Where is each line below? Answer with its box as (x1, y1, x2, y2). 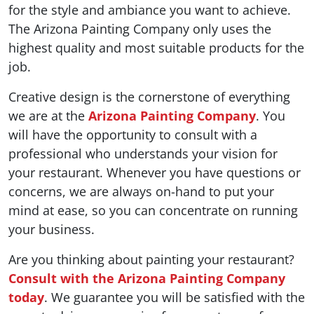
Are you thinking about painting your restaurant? (8, 251, 294, 268)
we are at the (8, 107, 88, 124)
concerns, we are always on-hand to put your (8, 183, 274, 200)
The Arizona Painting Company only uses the (8, 20, 271, 37)
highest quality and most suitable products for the (8, 39, 304, 56)
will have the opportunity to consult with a (8, 126, 257, 143)
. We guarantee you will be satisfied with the (44, 289, 305, 306)
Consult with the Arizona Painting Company (8, 270, 285, 287)
